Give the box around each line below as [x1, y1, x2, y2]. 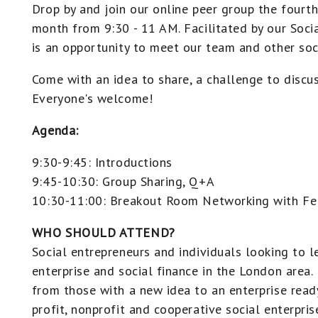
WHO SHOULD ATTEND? [31, 224, 175, 241]
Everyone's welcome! [31, 90, 153, 106]
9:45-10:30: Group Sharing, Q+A [31, 173, 215, 190]
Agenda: [31, 122, 79, 138]
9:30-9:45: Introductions [31, 154, 172, 170]
